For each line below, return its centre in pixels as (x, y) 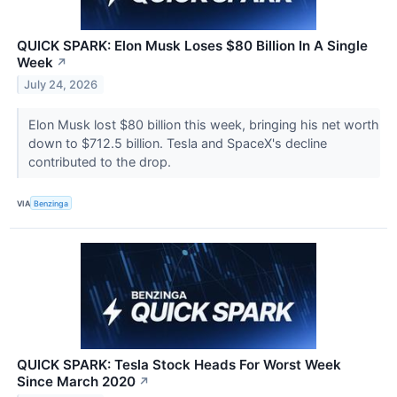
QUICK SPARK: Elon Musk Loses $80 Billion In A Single (192, 46)
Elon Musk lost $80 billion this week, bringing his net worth (203, 125)
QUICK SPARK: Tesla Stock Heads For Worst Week (179, 365)
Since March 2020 (76, 382)
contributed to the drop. (101, 162)
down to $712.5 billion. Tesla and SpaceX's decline (177, 144)
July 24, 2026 (61, 84)
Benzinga (51, 203)
